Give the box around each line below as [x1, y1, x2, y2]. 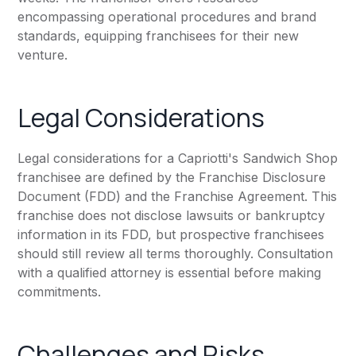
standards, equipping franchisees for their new [17, 28, 300, 44]
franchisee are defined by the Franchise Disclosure [17, 169, 327, 186]
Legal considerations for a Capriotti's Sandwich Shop [17, 150, 339, 167]
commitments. [17, 284, 102, 300]
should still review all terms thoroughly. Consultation [17, 246, 334, 262]
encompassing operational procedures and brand [17, 9, 317, 25]
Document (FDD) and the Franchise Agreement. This [17, 188, 338, 205]
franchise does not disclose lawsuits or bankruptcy [17, 207, 326, 224]
